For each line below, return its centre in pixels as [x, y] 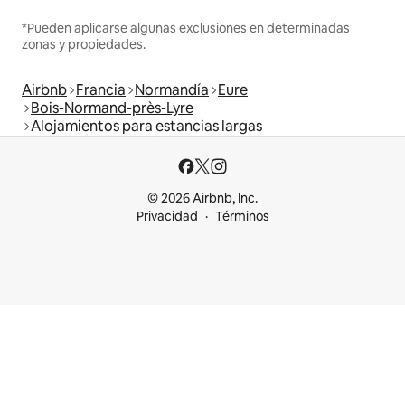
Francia [101, 89]
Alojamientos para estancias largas [146, 126]
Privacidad [167, 216]
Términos [242, 216]
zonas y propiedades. [84, 44]
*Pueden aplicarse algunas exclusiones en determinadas [186, 28]
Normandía [172, 89]
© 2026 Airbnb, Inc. [202, 198]
